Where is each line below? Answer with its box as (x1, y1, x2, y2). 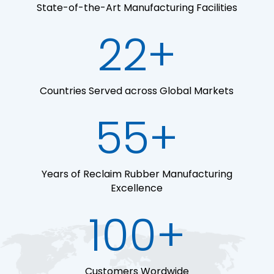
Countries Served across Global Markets (40, 84, 234, 98)
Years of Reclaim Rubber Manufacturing (41, 167, 232, 181)
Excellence (111, 181, 163, 195)
